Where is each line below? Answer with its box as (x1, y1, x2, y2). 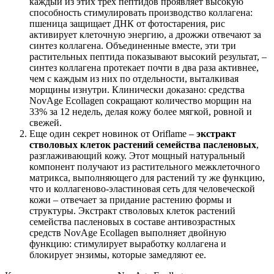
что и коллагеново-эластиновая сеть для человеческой (29, 183, 255, 194)
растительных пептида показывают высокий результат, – (29, 51, 267, 62)
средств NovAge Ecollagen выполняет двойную (29, 227, 226, 238)
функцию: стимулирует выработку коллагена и (29, 238, 226, 249)
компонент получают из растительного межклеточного (29, 161, 260, 172)
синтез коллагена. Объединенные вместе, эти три (29, 40, 236, 51)
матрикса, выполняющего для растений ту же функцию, (29, 172, 265, 183)
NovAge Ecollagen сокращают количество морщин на (29, 95, 251, 106)
